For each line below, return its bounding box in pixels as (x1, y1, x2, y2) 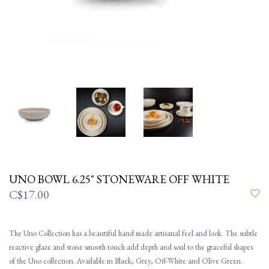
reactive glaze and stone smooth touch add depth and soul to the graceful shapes (9, 242, 253, 252)
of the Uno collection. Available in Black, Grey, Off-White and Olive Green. (9, 256, 243, 266)
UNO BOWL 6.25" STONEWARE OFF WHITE (9, 172, 229, 187)
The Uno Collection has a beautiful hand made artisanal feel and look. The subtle (9, 228, 258, 238)
